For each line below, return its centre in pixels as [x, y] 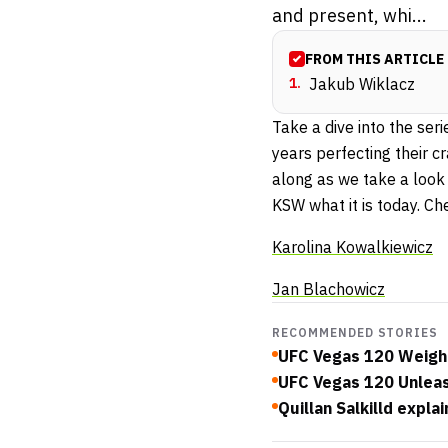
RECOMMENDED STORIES [355, 333]
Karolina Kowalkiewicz [352, 247]
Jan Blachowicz [328, 289]
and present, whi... [349, 16]
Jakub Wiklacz [362, 84]
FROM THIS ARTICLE [374, 59]
